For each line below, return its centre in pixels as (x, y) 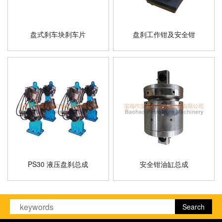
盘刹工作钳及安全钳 (164, 34)
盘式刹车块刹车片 (58, 34)
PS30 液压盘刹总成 (58, 164)
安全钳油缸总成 (164, 164)
